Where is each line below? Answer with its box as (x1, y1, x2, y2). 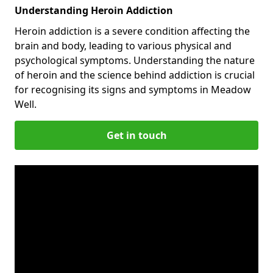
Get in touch (106, 128, 167, 142)
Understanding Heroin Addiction (15, 3, 173, 17)
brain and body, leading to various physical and (15, 38, 232, 52)
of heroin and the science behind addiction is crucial (15, 68, 255, 82)
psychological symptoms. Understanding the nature (15, 53, 255, 67)
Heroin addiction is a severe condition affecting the (15, 24, 250, 38)
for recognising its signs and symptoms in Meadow (15, 82, 251, 96)
